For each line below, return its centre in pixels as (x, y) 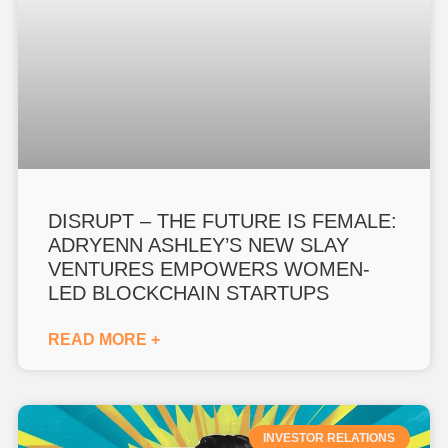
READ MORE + (104, 339)
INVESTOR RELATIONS (329, 437)
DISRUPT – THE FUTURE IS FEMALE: (223, 220)
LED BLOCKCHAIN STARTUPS (189, 292)
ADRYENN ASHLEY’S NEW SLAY (199, 244)
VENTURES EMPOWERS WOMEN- (209, 268)
